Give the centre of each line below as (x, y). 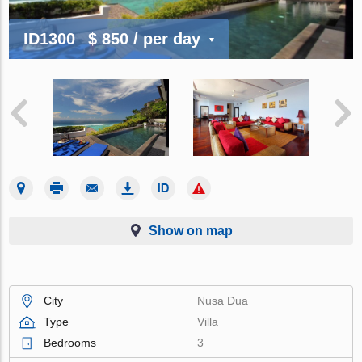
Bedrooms (70, 342)
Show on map (191, 230)
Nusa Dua (223, 300)
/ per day (167, 38)
